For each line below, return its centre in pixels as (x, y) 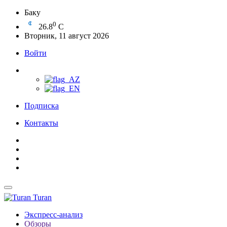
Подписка (42, 106)
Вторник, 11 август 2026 (67, 36)
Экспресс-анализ (53, 215)
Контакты (41, 123)
